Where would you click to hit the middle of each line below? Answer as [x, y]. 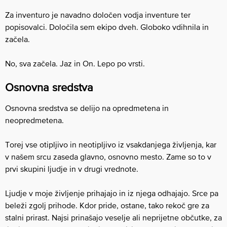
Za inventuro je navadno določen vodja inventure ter [98, 14]
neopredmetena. [34, 120]
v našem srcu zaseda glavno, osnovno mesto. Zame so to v [108, 156]
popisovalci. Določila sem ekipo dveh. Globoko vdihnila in [107, 27]
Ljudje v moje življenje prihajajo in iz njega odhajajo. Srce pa [112, 193]
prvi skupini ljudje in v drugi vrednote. [72, 168]
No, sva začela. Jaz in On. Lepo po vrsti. [75, 63]
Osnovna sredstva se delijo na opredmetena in [87, 108]
